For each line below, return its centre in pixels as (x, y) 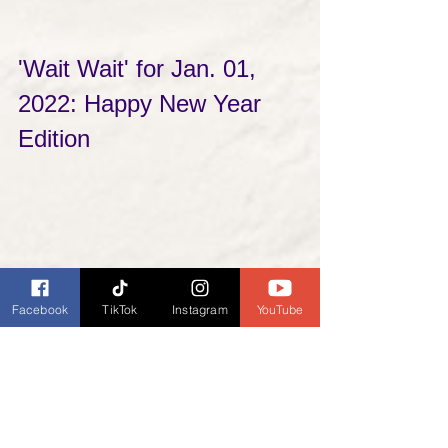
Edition (54, 139)
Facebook (40, 309)
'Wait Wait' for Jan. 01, (140, 69)
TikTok (120, 309)
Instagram (200, 309)
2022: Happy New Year (143, 104)
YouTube (280, 309)
